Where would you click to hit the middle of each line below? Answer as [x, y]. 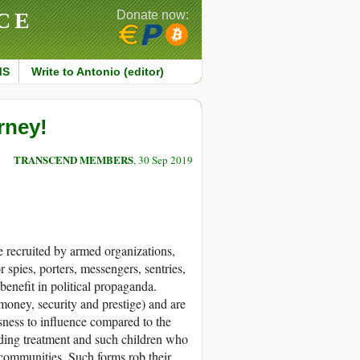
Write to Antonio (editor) [97, 72]
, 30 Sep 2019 [163, 160]
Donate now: [153, 15]
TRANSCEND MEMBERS [74, 160]
